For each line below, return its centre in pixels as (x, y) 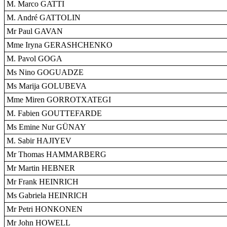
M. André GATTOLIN (44, 17)
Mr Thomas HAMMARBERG (56, 154)
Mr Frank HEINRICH (43, 182)
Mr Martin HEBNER (41, 168)
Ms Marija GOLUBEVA (47, 86)
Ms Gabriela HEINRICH (47, 195)
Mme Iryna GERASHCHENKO (60, 45)
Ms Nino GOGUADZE (45, 72)
